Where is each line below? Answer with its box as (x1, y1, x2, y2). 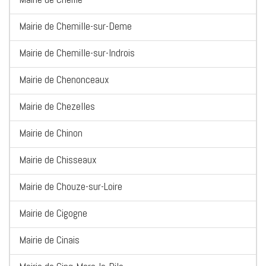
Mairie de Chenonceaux (19, 72, 109, 87)
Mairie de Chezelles (19, 99, 95, 113)
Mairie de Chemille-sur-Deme (19, 19, 132, 33)
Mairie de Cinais (19, 233, 80, 247)
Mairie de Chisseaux (19, 153, 97, 167)
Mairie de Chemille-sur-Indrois (19, 46, 135, 60)
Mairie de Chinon (19, 126, 83, 140)
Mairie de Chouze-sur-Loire (19, 179, 122, 194)
